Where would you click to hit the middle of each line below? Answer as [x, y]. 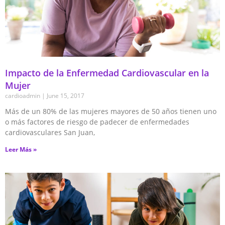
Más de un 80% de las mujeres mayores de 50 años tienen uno [111, 111]
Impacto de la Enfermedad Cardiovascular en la [107, 73]
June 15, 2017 [65, 95]
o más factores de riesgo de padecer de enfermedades [97, 122]
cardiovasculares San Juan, [50, 132]
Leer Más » [21, 149]
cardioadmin [23, 95]
